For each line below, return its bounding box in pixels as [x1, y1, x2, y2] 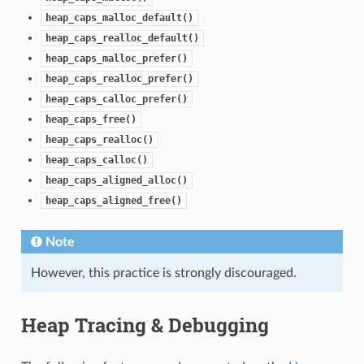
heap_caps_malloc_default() [45, 11, 193, 24]
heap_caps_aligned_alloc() [45, 174, 188, 186]
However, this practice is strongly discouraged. [30, 266, 297, 279]
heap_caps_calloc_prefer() [45, 93, 188, 105]
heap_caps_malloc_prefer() [45, 52, 188, 64]
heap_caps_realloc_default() [45, 32, 199, 44]
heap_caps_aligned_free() [45, 194, 182, 206]
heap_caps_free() [45, 113, 136, 125]
